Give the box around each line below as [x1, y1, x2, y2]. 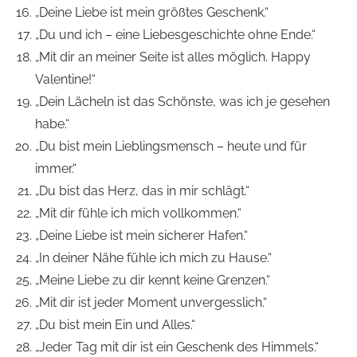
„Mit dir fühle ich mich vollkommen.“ [35, 206, 241, 222]
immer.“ [35, 161, 76, 177]
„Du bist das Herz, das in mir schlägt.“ [35, 183, 249, 199]
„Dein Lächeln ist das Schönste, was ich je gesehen [35, 94, 330, 110]
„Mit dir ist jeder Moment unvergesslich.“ [35, 295, 267, 311]
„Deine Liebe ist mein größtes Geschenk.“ [35, 5, 269, 21]
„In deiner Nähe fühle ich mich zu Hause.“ [35, 250, 272, 266]
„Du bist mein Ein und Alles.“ [35, 317, 195, 333]
